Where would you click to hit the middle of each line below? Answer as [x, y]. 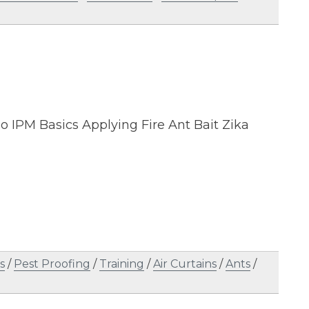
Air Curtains [185, 264]
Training [122, 264]
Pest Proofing [52, 264]
